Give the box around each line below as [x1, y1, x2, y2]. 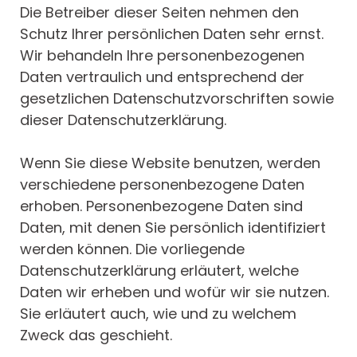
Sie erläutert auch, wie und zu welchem [20, 304, 296, 324]
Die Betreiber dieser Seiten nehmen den [20, 2, 299, 23]
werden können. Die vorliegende [20, 239, 245, 260]
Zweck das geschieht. [20, 325, 172, 346]
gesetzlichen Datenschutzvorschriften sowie [20, 88, 334, 109]
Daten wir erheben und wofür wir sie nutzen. [20, 282, 329, 303]
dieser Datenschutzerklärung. [20, 110, 226, 131]
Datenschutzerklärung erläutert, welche [20, 261, 299, 281]
